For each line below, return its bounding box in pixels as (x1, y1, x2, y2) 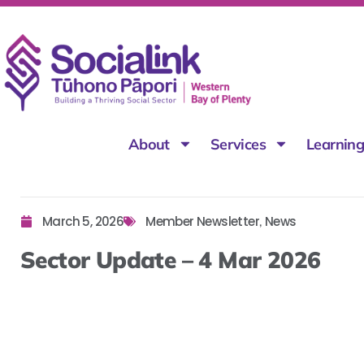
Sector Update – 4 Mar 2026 (20, 245, 321, 274)
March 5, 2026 (42, 212, 124, 230)
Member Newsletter (145, 212, 260, 230)
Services (210, 134, 266, 154)
